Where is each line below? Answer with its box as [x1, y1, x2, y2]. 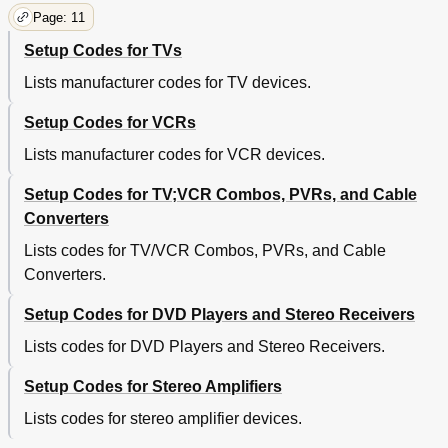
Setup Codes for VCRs [24, 114, 196, 132]
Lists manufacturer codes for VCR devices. [24, 146, 325, 164]
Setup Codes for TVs [24, 42, 182, 60]
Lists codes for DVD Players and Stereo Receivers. [24, 338, 385, 356]
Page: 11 [33, 9, 85, 25]
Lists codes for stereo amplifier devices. [24, 410, 302, 428]
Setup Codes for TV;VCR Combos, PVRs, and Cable [24, 186, 417, 204]
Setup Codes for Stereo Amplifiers [24, 378, 282, 396]
